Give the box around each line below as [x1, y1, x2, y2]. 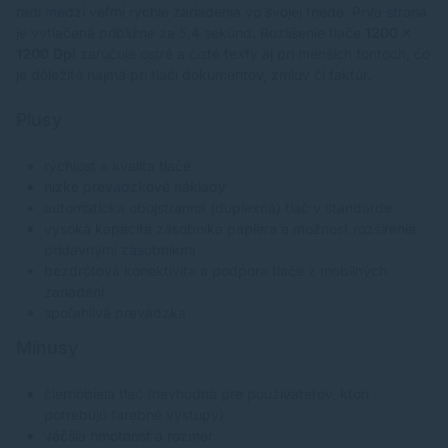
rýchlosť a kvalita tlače [44, 156, 191, 174]
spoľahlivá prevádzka [44, 303, 186, 321]
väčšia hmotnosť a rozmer [44, 426, 213, 444]
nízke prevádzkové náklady [44, 177, 226, 195]
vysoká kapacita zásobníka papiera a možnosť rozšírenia [44, 219, 416, 237]
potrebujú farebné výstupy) [44, 405, 224, 423]
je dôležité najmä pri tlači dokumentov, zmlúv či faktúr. [16, 65, 371, 83]
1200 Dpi [16, 44, 76, 62]
